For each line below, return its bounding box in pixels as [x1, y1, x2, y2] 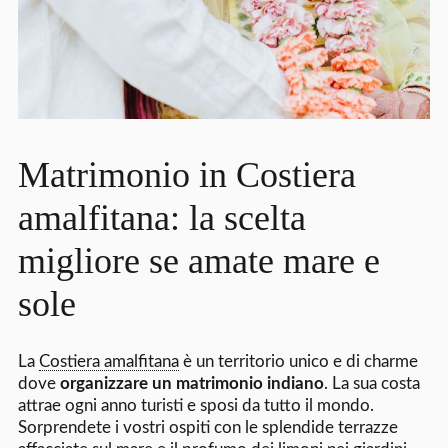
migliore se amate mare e [17, 241, 380, 282]
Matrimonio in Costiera [17, 155, 356, 196]
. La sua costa [323, 375, 420, 393]
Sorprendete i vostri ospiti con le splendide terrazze [17, 419, 398, 437]
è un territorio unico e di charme [178, 353, 418, 371]
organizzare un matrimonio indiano [59, 375, 324, 393]
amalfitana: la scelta [17, 198, 306, 239]
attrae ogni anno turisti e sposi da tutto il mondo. [17, 397, 374, 415]
